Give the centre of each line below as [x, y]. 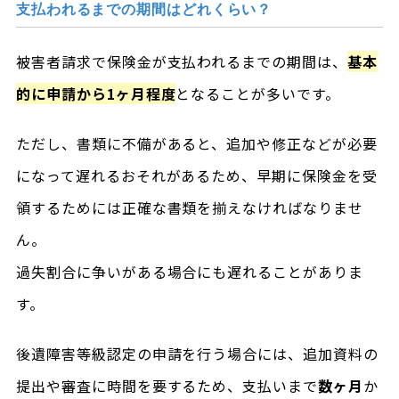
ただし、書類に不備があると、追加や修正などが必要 [196, 143]
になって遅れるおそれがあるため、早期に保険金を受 [196, 175]
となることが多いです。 [258, 93]
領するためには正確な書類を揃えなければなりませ [190, 207]
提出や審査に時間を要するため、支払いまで [167, 385]
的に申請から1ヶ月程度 [96, 93]
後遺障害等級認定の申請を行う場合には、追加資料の [197, 353]
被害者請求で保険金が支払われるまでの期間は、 [182, 61]
